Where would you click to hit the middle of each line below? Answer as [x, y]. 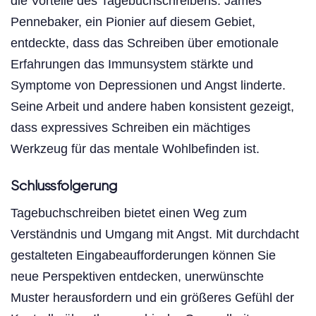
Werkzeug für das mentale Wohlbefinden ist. [135, 148]
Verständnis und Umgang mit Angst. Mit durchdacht [155, 234]
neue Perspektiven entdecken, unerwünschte [137, 276]
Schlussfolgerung [64, 186]
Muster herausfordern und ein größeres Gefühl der [152, 297]
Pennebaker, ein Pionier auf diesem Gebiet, [133, 22]
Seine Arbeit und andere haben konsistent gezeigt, [152, 106]
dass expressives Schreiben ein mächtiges [130, 127]
